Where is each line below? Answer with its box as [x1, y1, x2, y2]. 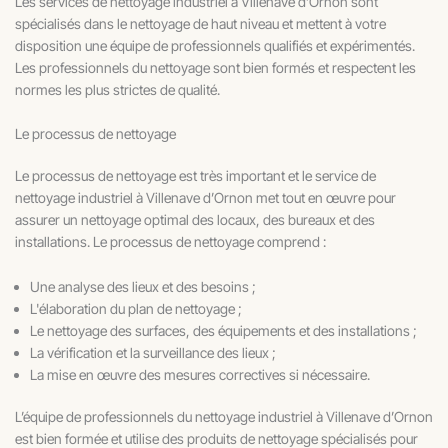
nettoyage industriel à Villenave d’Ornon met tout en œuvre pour [15, 189, 396, 207]
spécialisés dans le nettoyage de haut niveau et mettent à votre [15, 14, 386, 32]
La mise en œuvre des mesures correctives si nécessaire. [30, 365, 370, 383]
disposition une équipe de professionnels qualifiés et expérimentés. [15, 36, 415, 54]
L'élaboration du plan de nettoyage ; [30, 299, 242, 317]
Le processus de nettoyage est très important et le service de [15, 167, 376, 185]
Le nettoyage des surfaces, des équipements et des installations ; [30, 321, 417, 339]
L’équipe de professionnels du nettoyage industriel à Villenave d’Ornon [15, 407, 433, 425]
